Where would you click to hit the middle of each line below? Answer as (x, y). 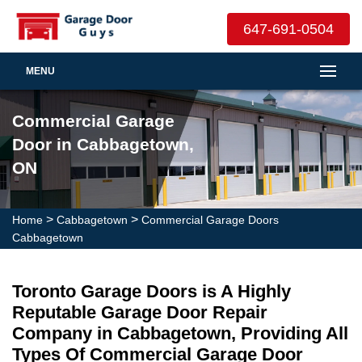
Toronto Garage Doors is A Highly (152, 291)
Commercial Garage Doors (210, 220)
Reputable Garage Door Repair (140, 312)
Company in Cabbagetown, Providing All (180, 333)
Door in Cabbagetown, (103, 144)
